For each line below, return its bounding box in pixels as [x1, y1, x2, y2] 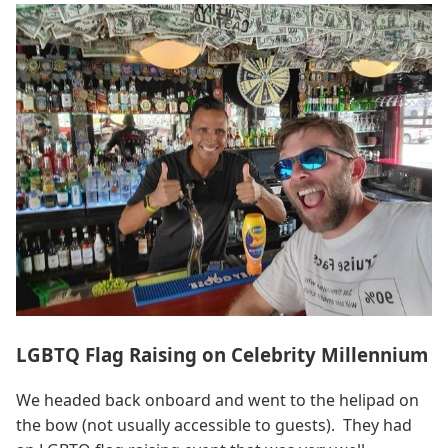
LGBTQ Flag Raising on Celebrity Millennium [16, 342, 428, 368]
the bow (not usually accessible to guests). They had [16, 414, 412, 437]
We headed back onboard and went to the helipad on [16, 389, 419, 412]
